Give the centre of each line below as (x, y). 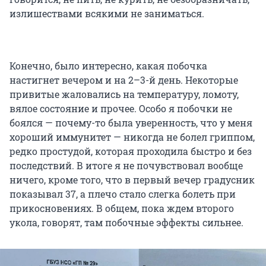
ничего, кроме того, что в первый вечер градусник (132, 179)
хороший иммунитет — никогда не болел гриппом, (132, 137)
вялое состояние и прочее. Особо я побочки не (121, 108)
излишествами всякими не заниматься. (107, 13)
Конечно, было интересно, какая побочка (108, 65)
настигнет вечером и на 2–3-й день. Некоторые (124, 80)
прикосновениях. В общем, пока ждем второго (122, 208)
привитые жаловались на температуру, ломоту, (124, 94)
